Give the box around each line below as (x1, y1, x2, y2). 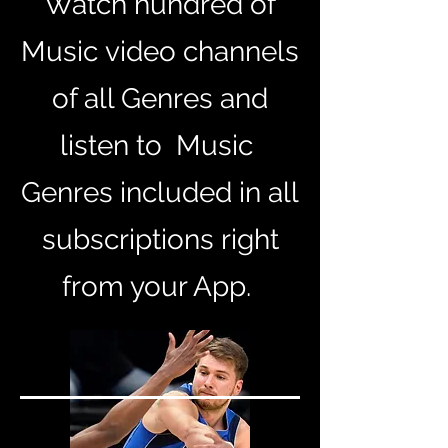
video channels (98, 34, 299, 68)
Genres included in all (21, 175, 299, 209)
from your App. (62, 269, 258, 303)
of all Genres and (52, 81, 268, 115)
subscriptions (41, 222, 214, 256)
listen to (60, 128, 176, 162)
